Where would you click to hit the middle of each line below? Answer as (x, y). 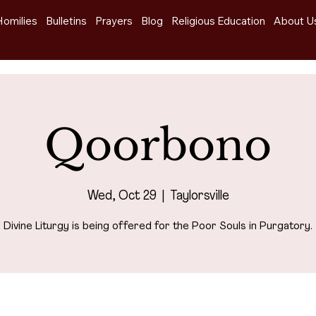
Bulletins (67, 21)
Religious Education (219, 21)
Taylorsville (199, 196)
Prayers (114, 21)
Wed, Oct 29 (122, 196)
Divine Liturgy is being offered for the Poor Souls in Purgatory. (158, 226)
